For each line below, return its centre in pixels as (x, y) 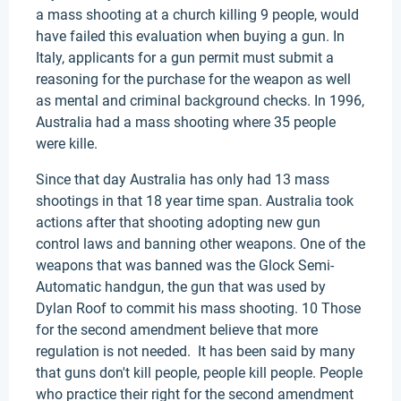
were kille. (67, 144)
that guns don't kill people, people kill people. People (199, 373)
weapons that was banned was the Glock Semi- (185, 265)
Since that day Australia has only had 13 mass (183, 179)
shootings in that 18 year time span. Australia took (195, 201)
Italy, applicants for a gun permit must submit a (185, 58)
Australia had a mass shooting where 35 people (186, 122)
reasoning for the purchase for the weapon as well (193, 79)
